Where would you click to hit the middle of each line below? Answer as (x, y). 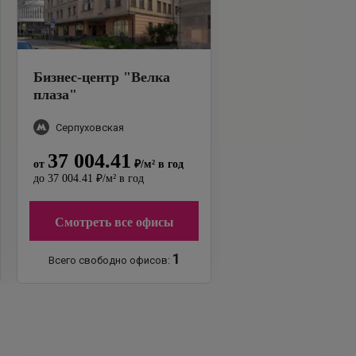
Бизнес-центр (76, 77)
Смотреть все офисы (114, 222)
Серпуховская (90, 127)
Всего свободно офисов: (110, 261)
